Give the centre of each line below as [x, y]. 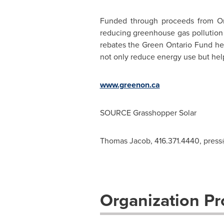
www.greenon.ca [130, 85]
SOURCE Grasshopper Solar [148, 113]
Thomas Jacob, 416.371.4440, [151, 141]
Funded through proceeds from [158, 21]
